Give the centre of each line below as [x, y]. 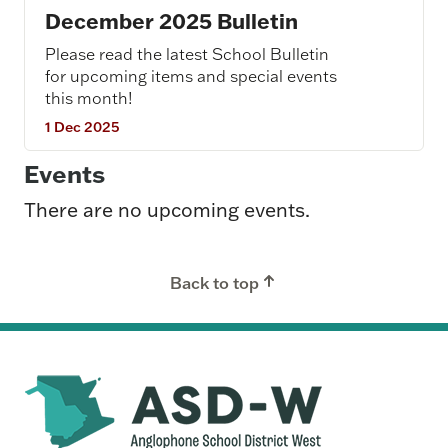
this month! [89, 98]
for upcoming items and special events [191, 76]
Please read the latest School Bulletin [187, 54]
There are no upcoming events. [167, 209]
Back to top [214, 283]
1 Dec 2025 [82, 127]
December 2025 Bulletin [171, 21]
